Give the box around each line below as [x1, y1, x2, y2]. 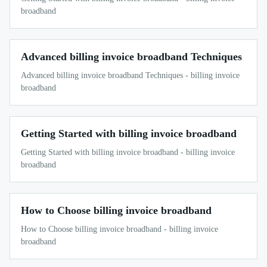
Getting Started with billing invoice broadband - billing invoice [21, 147, 235, 157]
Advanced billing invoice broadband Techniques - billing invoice [21, 70, 240, 80]
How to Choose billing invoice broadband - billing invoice [21, 224, 218, 234]
